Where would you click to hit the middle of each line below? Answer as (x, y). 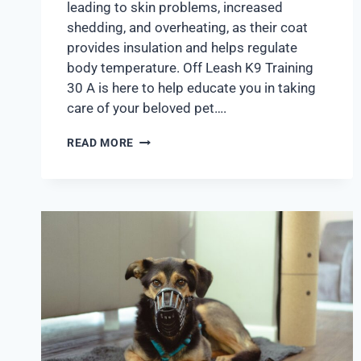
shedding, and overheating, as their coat (187, 28)
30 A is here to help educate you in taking (191, 88)
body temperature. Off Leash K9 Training (190, 68)
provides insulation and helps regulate (182, 48)
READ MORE (101, 143)
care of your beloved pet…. (147, 108)
